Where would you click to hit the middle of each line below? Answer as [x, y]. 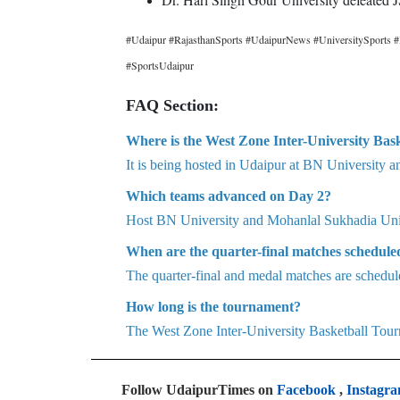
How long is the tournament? [213, 307]
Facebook [306, 390]
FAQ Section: [172, 105]
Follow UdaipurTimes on [199, 390]
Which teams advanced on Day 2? [229, 196]
